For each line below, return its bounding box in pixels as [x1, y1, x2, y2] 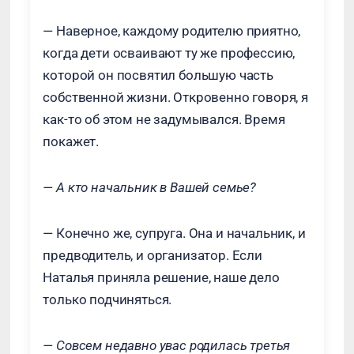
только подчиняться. [43, 292, 172, 307]
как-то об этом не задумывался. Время [43, 111, 285, 127]
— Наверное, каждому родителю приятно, [43, 23, 301, 39]
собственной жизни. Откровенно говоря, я [43, 89, 308, 105]
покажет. [43, 134, 100, 149]
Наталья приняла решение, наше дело [43, 269, 280, 285]
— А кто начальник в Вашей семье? [43, 179, 257, 195]
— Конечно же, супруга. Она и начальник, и [43, 225, 306, 241]
